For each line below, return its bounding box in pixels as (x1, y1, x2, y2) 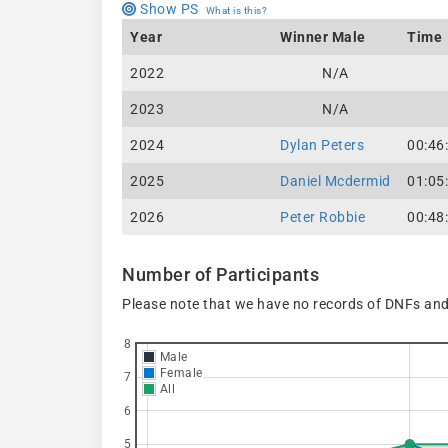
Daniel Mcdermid (280, 173, 391, 189)
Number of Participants (122, 264, 319, 285)
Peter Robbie (280, 209, 365, 225)
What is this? (205, 5, 267, 16)
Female (156, 366, 203, 380)
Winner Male (280, 29, 366, 45)
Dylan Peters (280, 137, 364, 153)
